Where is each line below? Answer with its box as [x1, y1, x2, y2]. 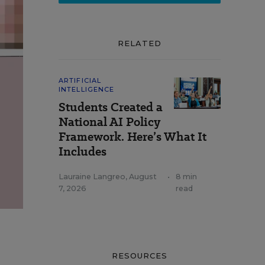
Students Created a [59, 99, 163, 115]
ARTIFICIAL [59, 76, 101, 85]
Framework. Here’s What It [59, 128, 206, 145]
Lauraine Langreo [59, 172, 125, 181]
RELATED [117, 38, 162, 48]
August [129, 172, 157, 181]
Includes [59, 143, 106, 160]
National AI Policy [59, 114, 160, 130]
